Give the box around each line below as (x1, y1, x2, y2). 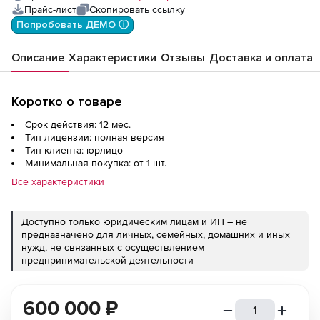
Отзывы (161, 51, 205, 66)
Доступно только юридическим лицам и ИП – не (21, 216, 247, 228)
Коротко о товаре (11, 94, 122, 110)
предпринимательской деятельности (21, 254, 194, 266)
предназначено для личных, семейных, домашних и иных (21, 229, 290, 241)
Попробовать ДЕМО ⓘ (16, 19, 129, 31)
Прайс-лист (24, 4, 76, 16)
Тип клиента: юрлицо (25, 144, 123, 156)
